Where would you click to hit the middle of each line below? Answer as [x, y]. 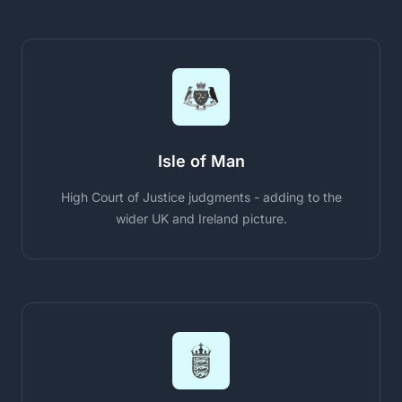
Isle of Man [201, 161]
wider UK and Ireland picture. [201, 218]
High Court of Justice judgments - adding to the [201, 197]
